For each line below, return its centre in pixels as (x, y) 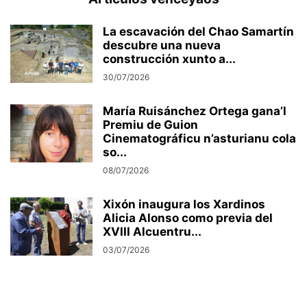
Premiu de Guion (150, 124)
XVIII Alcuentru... (152, 231)
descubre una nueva (162, 45)
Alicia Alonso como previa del (188, 218)
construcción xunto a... (169, 59)
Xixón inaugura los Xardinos (184, 204)
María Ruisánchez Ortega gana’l (195, 111)
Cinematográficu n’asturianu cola (199, 138)
